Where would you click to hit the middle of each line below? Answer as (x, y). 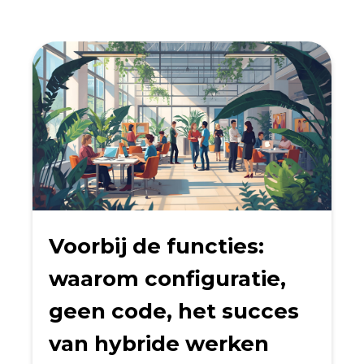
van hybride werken (159, 344)
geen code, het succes (174, 312)
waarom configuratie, (167, 279)
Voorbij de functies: (156, 247)
